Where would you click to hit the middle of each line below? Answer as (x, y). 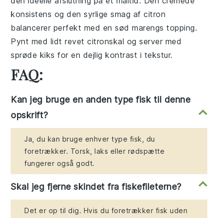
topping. (181, 28)
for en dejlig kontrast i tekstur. (114, 55)
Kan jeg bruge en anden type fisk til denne (101, 100)
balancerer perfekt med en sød (72, 28)
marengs (148, 28)
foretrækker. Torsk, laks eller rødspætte (95, 151)
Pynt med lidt (38, 42)
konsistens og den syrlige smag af (77, 14)
